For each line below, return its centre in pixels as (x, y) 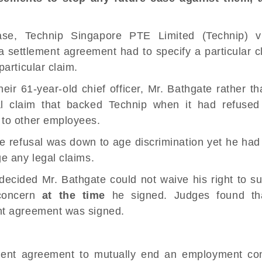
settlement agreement (62, 51)
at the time (73, 195)
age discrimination (158, 142)
